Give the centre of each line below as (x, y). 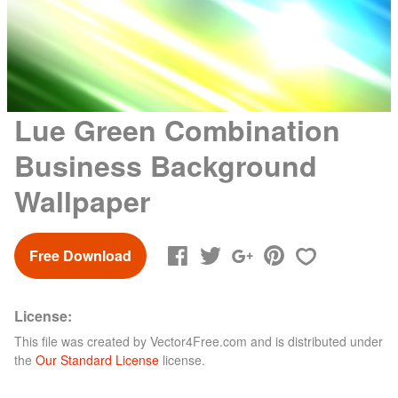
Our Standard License (97, 359)
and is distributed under (315, 341)
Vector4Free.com (199, 341)
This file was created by (82, 341)
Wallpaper (82, 200)
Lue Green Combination (177, 129)
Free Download (80, 255)
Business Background (166, 165)
